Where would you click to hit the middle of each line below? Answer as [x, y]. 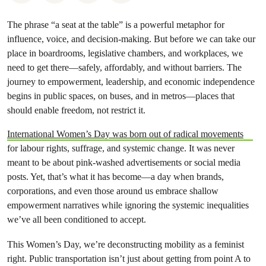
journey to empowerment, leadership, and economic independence [131, 82]
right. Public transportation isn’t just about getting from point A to [129, 259]
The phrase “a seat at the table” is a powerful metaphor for [116, 25]
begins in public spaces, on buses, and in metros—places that [121, 96]
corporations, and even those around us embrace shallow [113, 191]
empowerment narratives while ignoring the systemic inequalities [128, 205]
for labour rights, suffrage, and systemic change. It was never [121, 148]
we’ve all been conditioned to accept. [77, 219]
